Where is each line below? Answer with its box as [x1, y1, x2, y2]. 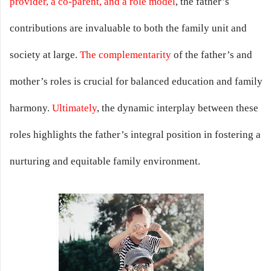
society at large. [10, 49, 80, 61]
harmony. [10, 102, 52, 114]
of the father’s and [171, 49, 252, 61]
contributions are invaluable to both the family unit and [10, 22, 247, 34]
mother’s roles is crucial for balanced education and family [10, 76, 263, 88]
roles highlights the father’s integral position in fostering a [10, 129, 261, 141]
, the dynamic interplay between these [97, 102, 258, 114]
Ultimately [52, 102, 97, 114]
